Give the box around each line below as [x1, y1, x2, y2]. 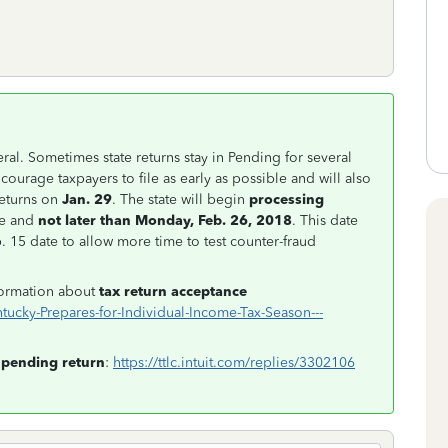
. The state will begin [112, 191, 249, 208]
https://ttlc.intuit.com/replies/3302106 [113, 354, 355, 371]
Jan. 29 [58, 191, 112, 208]
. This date [292, 212, 358, 229]
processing [249, 191, 324, 208]
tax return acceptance [99, 283, 247, 300]
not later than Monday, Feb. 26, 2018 [38, 212, 292, 229]
